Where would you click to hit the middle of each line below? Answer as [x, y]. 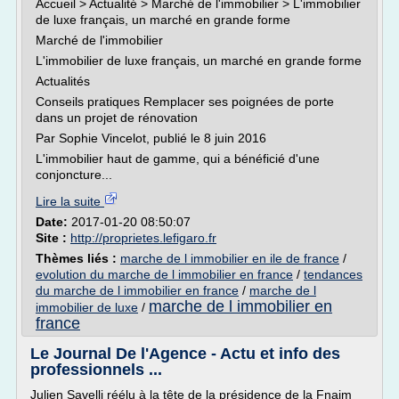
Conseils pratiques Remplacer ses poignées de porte [185, 102]
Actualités [63, 81]
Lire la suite [70, 201]
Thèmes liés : [78, 258]
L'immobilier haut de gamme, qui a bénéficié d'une [178, 159]
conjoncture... [74, 175]
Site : [53, 238]
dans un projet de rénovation [117, 118]
